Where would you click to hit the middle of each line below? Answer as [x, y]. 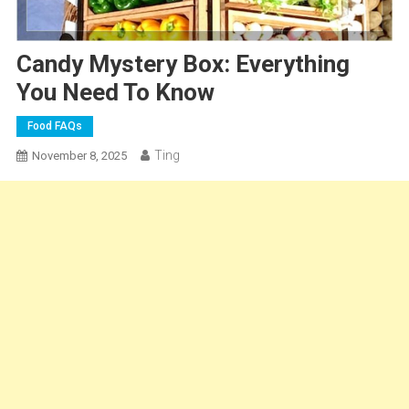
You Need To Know [115, 92]
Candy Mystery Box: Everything [183, 63]
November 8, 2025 [79, 155]
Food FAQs [54, 126]
